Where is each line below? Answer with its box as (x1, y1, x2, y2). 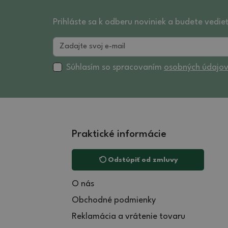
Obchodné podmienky (72, 195, 156, 205)
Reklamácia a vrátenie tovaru (72, 212, 185, 221)
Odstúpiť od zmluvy (108, 156, 178, 163)
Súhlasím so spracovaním (66, 63, 164, 72)
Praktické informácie (72, 129, 166, 139)
